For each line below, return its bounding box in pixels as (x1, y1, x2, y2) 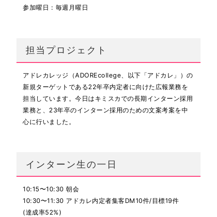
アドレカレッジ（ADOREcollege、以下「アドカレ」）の (23, 71, 193, 79)
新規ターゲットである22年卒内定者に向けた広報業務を (23, 82, 188, 91)
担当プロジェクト (26, 44, 107, 56)
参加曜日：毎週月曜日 (23, 3, 88, 12)
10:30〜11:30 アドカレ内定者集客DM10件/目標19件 (23, 197, 186, 205)
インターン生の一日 (26, 158, 117, 170)
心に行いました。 (23, 117, 75, 125)
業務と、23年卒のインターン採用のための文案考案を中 (23, 106, 188, 114)
